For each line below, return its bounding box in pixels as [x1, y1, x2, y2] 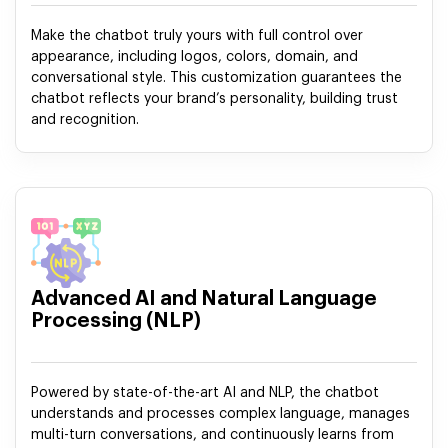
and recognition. [31, 113, 139, 128]
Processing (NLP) [31, 311, 201, 332]
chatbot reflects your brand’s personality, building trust [31, 92, 398, 107]
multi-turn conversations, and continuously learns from [31, 428, 394, 443]
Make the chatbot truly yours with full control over [31, 29, 363, 44]
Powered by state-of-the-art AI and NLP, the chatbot [31, 386, 379, 401]
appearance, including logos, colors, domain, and [31, 50, 358, 65]
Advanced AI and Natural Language [31, 289, 377, 310]
